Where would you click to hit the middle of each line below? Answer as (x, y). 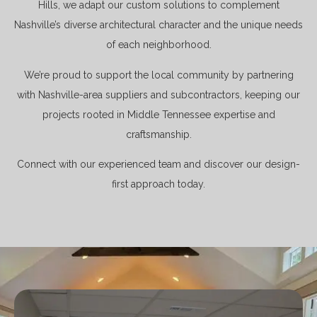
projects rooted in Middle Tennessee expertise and (158, 114)
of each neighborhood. (158, 45)
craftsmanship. (158, 134)
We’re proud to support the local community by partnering (158, 75)
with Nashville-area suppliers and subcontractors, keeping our (158, 94)
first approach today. (158, 184)
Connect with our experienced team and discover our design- (158, 165)
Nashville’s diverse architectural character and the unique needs (158, 25)
